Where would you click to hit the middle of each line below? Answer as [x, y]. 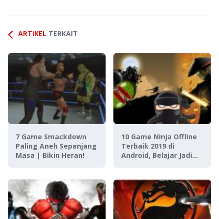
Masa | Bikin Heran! [50, 155]
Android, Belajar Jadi [157, 155]
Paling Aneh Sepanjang [56, 146]
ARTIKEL [32, 33]
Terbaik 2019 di [148, 146]
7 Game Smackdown [51, 137]
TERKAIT [63, 33]
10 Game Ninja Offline [159, 137]
